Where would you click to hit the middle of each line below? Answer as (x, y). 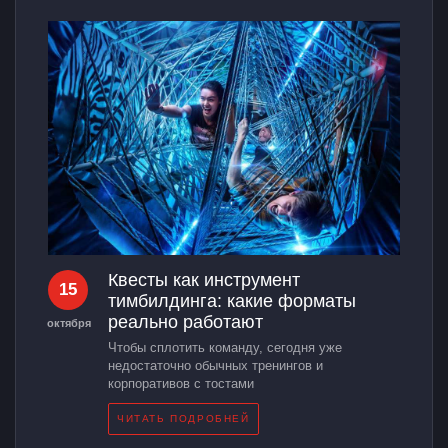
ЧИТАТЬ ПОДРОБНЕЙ (183, 419)
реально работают (185, 322)
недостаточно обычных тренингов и (215, 366)
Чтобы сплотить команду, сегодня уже (225, 348)
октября (68, 323)
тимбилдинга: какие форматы (232, 301)
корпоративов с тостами (181, 384)
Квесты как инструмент (204, 280)
